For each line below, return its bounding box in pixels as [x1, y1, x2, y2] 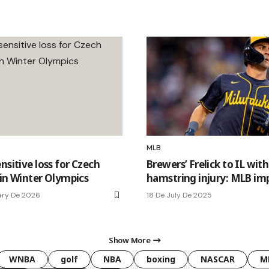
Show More [109, 234, 151, 246]
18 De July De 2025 [147, 190, 212, 200]
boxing [147, 253, 175, 265]
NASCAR [201, 253, 235, 265]
